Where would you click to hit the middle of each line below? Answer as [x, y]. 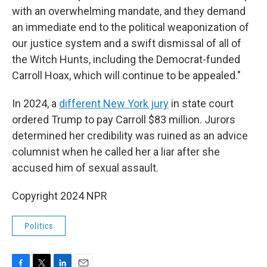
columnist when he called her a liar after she [116, 152]
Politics [39, 226]
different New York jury [114, 103]
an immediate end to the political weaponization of [131, 27]
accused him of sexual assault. [85, 168]
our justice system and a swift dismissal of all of [127, 43]
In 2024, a [35, 103]
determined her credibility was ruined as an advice [130, 136]
